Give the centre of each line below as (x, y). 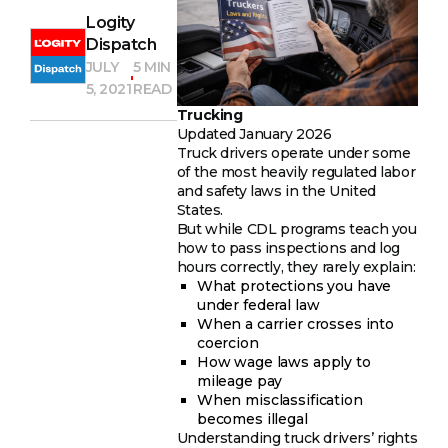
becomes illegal (252, 418)
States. (199, 209)
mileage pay (239, 380)
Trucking (209, 114)
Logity (110, 22)
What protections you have (294, 285)
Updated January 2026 (254, 133)
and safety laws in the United (276, 190)
